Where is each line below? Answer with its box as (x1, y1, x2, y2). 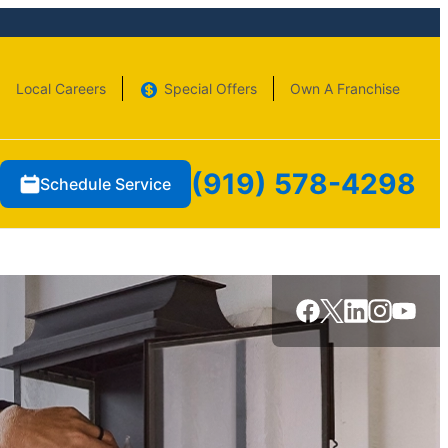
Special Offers (164, 79, 257, 97)
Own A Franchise (290, 79, 400, 97)
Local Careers (16, 79, 106, 97)
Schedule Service (40, 174, 171, 194)
